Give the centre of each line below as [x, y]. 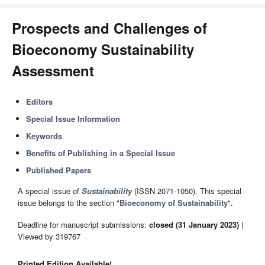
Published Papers [59, 170]
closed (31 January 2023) [194, 224]
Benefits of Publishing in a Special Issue [101, 153]
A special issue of [50, 191]
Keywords [44, 136]
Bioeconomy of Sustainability [174, 203]
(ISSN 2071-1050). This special [187, 191]
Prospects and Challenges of [109, 28]
